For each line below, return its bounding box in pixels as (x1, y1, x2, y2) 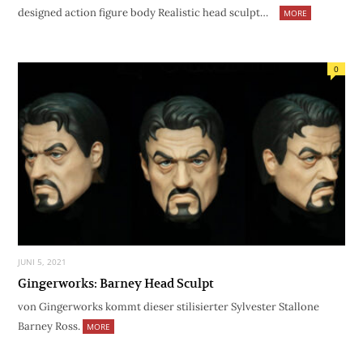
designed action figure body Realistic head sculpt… (18, 6, 268, 20)
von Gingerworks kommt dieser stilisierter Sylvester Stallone (18, 300, 319, 314)
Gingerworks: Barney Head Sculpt (18, 275, 214, 292)
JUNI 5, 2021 (18, 256, 66, 268)
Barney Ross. (18, 319, 83, 334)
